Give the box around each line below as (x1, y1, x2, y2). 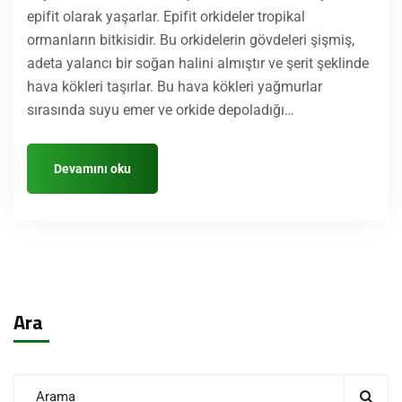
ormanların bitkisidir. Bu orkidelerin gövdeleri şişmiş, (27, 31, 354, 48)
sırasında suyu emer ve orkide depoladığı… (27, 100, 294, 118)
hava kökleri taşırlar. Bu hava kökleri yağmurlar (27, 77, 322, 95)
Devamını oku (54, 161, 131, 176)
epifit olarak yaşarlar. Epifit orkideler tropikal (27, 7, 305, 25)
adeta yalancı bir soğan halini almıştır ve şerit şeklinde (27, 54, 369, 72)
